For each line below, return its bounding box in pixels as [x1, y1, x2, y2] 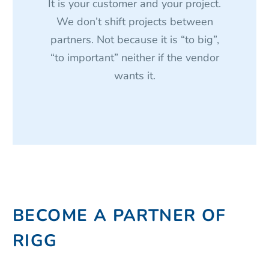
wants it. [113, 68, 156, 83]
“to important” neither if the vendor [50, 50, 219, 65]
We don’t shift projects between [56, 14, 213, 29]
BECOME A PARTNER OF [13, 204, 226, 228]
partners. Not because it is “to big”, [50, 32, 219, 47]
